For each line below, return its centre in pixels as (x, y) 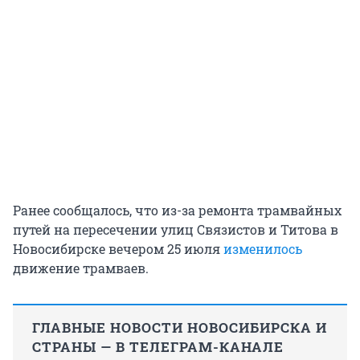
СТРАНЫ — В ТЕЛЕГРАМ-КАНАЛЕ (158, 346)
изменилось (263, 248)
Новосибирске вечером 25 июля (118, 248)
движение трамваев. (81, 268)
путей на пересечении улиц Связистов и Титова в (176, 229)
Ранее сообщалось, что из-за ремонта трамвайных (177, 210)
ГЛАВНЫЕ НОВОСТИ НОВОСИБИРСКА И (180, 327)
